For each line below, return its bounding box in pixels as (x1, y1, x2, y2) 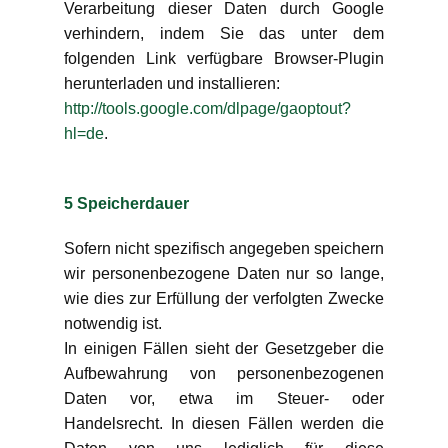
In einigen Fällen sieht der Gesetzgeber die (64, 340, 384, 357)
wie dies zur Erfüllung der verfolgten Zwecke (64, 290, 384, 307)
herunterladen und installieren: (64, 75, 284, 92)
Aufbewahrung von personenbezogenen (64, 365, 384, 382)
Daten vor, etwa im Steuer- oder (64, 390, 384, 407)
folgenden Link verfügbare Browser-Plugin (64, 50, 384, 67)
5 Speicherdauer (64, 195, 189, 212)
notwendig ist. (64, 315, 162, 332)
